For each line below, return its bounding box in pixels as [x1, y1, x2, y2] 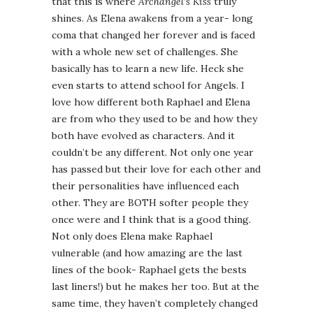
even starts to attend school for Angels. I [52, 79, 245, 92]
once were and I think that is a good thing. [52, 213, 251, 226]
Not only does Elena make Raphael [52, 230, 212, 243]
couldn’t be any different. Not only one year [52, 146, 254, 159]
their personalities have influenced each [52, 180, 239, 193]
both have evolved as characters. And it [52, 129, 235, 143]
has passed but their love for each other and [52, 163, 261, 176]
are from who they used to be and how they [52, 112, 257, 126]
